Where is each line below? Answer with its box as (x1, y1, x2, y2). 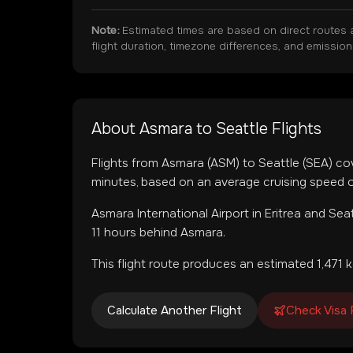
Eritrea (265, 206, 301, 221)
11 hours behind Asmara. (91, 225, 225, 240)
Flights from (91, 155, 162, 171)
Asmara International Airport (91, 206, 249, 221)
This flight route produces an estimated (91, 256, 317, 272)
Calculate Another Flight (107, 303, 242, 318)
